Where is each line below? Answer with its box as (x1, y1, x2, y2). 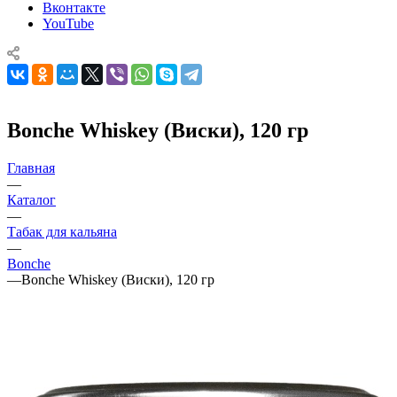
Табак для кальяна (7, 223, 117, 239)
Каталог (7, 191, 56, 207)
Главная (7, 160, 55, 175)
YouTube (43, 15, 94, 31)
